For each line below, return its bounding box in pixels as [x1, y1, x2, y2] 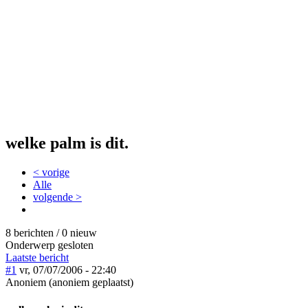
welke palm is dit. [5, 134, 129, 153]
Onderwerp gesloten [5, 239, 93, 252]
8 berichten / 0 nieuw [5, 227, 97, 239]
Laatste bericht [5, 252, 69, 264]
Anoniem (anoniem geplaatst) [5, 276, 133, 289]
